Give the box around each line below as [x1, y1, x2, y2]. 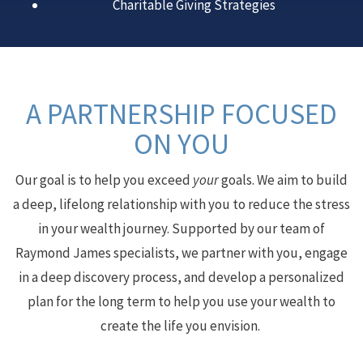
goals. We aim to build [219, 171, 348, 189]
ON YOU [134, 126, 229, 162]
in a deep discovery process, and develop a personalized [19, 268, 344, 286]
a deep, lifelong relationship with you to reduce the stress [13, 195, 350, 213]
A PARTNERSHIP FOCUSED [26, 96, 337, 132]
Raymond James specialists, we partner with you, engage [15, 244, 348, 262]
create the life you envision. [100, 317, 263, 335]
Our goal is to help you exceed [15, 171, 193, 189]
